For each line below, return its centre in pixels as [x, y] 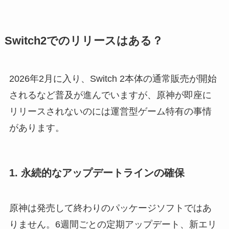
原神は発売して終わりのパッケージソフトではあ [110, 208]
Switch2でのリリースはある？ [84, 41]
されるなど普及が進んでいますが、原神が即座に [110, 95]
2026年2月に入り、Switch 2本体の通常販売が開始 [113, 78]
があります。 [37, 128]
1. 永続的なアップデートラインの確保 [97, 173]
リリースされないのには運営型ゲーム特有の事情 [110, 111]
